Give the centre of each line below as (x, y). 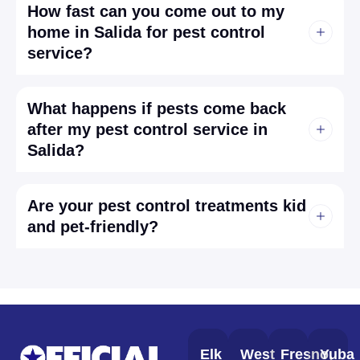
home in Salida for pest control (146, 33)
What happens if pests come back (157, 109)
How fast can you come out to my (156, 12)
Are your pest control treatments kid (167, 206)
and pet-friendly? (93, 227)
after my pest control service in (147, 130)
